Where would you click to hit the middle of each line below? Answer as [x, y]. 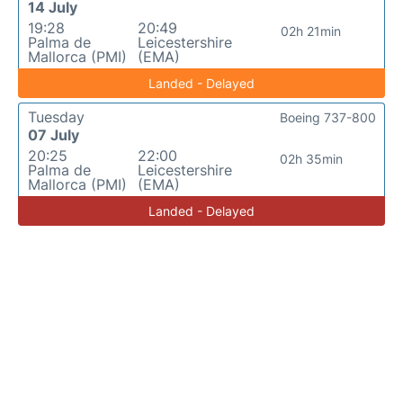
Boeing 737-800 [328, 117]
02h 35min [311, 159]
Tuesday [56, 117]
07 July [54, 135]
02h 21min [311, 31]
